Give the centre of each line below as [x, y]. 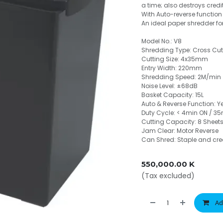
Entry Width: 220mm [172, 68]
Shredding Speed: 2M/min [181, 77]
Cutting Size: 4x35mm [175, 59]
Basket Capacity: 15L [172, 95]
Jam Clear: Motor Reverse [180, 131]
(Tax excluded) [168, 176]
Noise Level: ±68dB [169, 86]
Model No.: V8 [162, 41]
